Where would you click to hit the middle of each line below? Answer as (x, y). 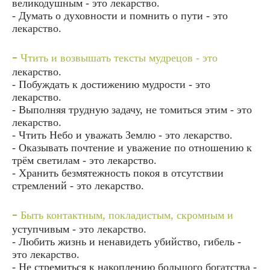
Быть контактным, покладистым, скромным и (125, 215)
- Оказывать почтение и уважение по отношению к (132, 147)
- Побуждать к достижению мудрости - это (111, 84)
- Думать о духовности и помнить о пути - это (120, 15)
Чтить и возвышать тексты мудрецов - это (118, 58)
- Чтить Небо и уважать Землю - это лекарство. (122, 135)
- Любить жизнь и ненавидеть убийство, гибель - (127, 241)
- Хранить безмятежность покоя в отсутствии (118, 173)
